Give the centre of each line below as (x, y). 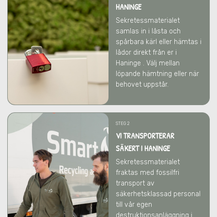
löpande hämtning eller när (157, 74)
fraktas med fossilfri (147, 173)
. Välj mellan (161, 63)
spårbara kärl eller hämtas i (159, 42)
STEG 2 (123, 124)
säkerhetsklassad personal (158, 194)
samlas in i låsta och (148, 31)
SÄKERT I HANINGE (143, 148)
